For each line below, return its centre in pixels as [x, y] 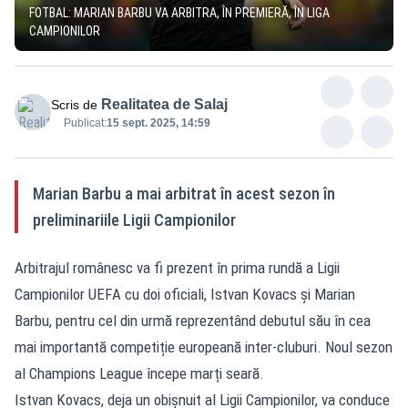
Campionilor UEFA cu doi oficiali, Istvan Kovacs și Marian [185, 294]
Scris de [74, 104]
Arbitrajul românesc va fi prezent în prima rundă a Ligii [177, 267]
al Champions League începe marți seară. [139, 373]
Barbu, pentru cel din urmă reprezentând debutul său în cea [193, 320]
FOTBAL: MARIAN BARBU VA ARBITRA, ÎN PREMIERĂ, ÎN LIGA [179, 12]
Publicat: [85, 122]
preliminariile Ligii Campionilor [134, 219]
